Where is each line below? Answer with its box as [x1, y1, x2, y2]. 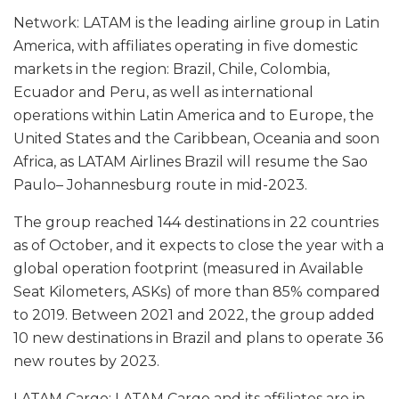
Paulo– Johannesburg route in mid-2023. [13, 175, 307, 193]
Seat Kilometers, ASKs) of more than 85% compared [13, 282, 380, 300]
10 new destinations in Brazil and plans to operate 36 [13, 329, 383, 346]
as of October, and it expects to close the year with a [13, 236, 384, 254]
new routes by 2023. [13, 352, 159, 370]
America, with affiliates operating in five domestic [13, 37, 358, 54]
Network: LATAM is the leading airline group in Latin [13, 13, 379, 31]
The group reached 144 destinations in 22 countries [13, 213, 379, 231]
